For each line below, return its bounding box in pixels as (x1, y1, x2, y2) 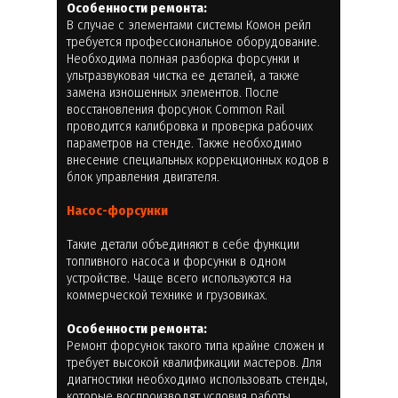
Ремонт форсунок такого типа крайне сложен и (67, 337, 324, 354)
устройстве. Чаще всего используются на (67, 269, 291, 286)
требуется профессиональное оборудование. (67, 33, 320, 50)
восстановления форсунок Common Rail (67, 100, 285, 117)
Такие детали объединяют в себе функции (67, 235, 299, 252)
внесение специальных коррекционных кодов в (67, 151, 329, 168)
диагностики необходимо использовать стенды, (67, 370, 328, 387)
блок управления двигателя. (67, 168, 219, 185)
